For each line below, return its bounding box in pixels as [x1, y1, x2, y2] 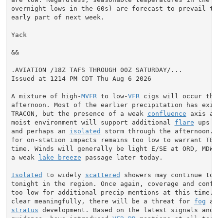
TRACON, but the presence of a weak [11, 109, 147, 117]
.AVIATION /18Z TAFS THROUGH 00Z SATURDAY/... [11, 66, 182, 73]
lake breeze [38, 153, 81, 161]
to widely [42, 171, 85, 179]
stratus [11, 206, 38, 214]
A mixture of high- [11, 92, 81, 100]
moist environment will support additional [11, 118, 175, 126]
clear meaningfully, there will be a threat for [11, 197, 194, 205]
